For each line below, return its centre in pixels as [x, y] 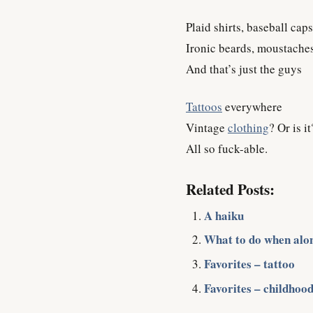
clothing [248, 127]
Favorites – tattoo [249, 264]
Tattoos [204, 106]
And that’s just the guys [244, 69]
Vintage [207, 127]
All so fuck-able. [227, 148]
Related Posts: [230, 189]
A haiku [224, 215]
